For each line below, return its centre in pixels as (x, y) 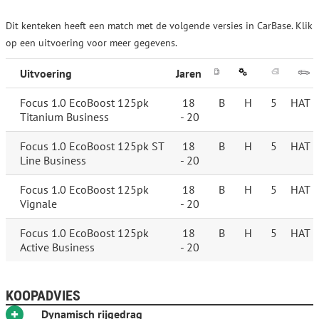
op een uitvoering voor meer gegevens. (91, 43)
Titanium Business (64, 117)
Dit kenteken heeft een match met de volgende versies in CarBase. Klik (159, 26)
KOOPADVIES (43, 296)
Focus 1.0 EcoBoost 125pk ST (92, 146)
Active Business (57, 247)
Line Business (53, 161)
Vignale (38, 204)
